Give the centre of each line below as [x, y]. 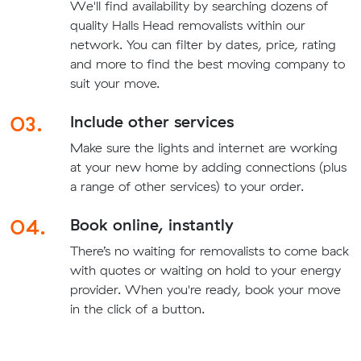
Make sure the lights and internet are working [203, 148]
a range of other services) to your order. [187, 187]
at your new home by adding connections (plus [208, 167]
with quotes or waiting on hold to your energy [205, 270]
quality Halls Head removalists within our [187, 25]
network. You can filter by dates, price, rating [203, 45]
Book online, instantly [151, 225]
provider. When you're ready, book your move [205, 290]
